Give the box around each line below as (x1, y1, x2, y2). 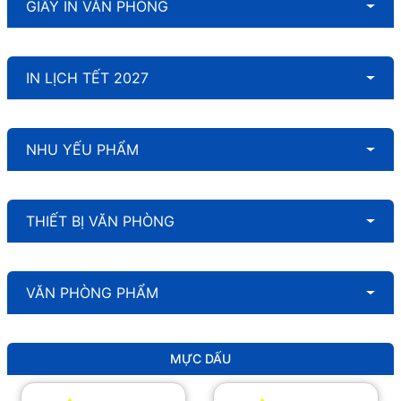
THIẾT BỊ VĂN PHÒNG (26, 212, 175, 230)
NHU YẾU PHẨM (26, 141, 139, 158)
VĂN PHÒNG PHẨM (26, 284, 158, 302)
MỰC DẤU (170, 351, 231, 366)
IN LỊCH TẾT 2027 (26, 69, 149, 87)
